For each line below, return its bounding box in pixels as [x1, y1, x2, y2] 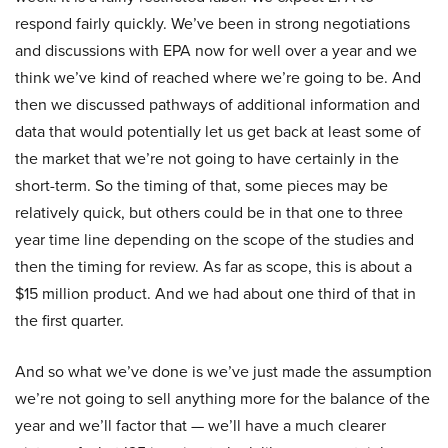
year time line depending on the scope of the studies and [15, 228, 414, 252]
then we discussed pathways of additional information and [15, 93, 420, 117]
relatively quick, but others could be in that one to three [15, 201, 403, 225]
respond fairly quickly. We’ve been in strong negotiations [15, 12, 410, 36]
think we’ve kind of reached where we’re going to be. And [15, 66, 421, 90]
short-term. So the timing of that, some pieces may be [15, 174, 388, 198]
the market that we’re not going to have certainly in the [15, 147, 399, 171]
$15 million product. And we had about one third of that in [15, 282, 416, 306]
